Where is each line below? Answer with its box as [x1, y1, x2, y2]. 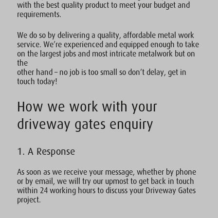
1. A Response [17, 146, 75, 157]
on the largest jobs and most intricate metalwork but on [17, 50, 195, 58]
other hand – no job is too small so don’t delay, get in [17, 68, 186, 77]
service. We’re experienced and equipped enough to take [17, 40, 199, 49]
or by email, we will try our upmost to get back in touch [17, 177, 194, 186]
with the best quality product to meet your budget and [17, 1, 190, 10]
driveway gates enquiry [17, 117, 153, 132]
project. [17, 196, 41, 204]
